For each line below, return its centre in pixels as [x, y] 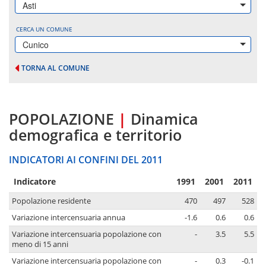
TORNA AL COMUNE [56, 68]
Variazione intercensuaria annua [69, 218]
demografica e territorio [95, 135]
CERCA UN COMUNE [44, 29]
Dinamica [164, 119]
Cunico [36, 45]
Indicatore [35, 182]
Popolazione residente [51, 201]
